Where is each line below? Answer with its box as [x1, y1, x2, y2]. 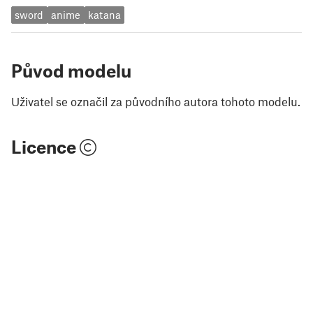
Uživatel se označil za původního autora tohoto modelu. [11, 94, 300, 108]
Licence [11, 136, 80, 157]
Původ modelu [11, 59, 131, 81]
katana [87, 8, 121, 22]
